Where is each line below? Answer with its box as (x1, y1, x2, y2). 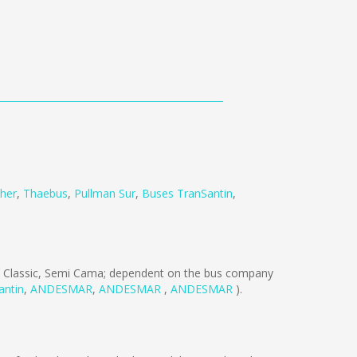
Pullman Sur (74, 186, 135, 201)
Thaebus (23, 186, 68, 201)
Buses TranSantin (142, 186, 233, 201)
